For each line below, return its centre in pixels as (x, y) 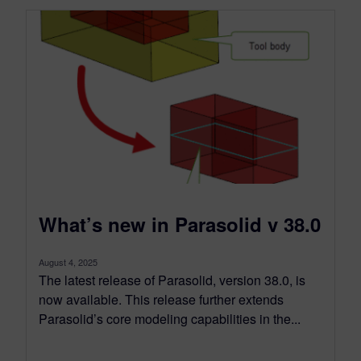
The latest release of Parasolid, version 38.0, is (172, 280)
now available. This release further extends (161, 299)
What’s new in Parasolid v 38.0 (180, 224)
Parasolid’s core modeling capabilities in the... (170, 318)
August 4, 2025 (68, 261)
